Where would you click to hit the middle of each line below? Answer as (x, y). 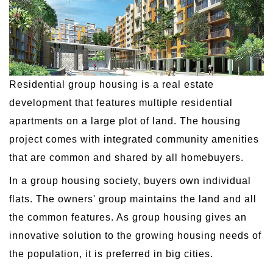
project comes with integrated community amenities (134, 139)
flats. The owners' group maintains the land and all (133, 199)
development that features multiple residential (121, 102)
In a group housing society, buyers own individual (130, 180)
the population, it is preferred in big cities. (111, 253)
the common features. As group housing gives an (128, 217)
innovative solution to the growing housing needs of (135, 235)
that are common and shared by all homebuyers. (126, 157)
